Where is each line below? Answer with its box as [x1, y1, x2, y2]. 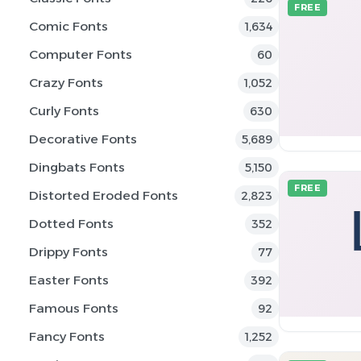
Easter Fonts [29, 272, 109, 288]
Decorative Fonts [29, 131, 137, 147]
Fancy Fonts [29, 329, 105, 344]
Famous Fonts [29, 301, 118, 316]
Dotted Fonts [29, 216, 114, 231]
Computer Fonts [29, 47, 132, 62]
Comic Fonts [29, 19, 108, 34]
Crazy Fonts [29, 75, 103, 90]
